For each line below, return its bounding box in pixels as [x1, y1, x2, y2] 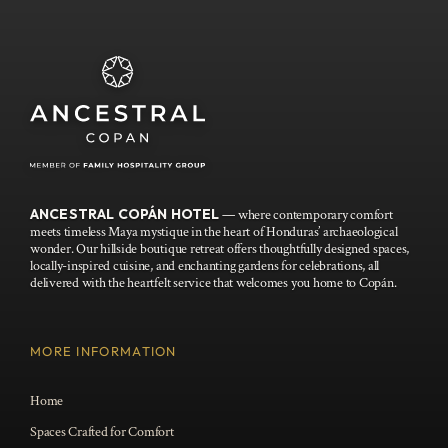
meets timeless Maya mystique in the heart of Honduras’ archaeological [29, 222, 398, 241]
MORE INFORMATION [29, 342, 177, 359]
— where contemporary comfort [219, 205, 393, 224]
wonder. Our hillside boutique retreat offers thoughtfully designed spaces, [29, 239, 410, 258]
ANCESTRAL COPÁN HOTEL [29, 204, 220, 223]
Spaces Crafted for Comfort [29, 422, 174, 441]
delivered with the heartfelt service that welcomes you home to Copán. [29, 273, 397, 292]
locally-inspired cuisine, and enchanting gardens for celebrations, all [29, 256, 380, 275]
